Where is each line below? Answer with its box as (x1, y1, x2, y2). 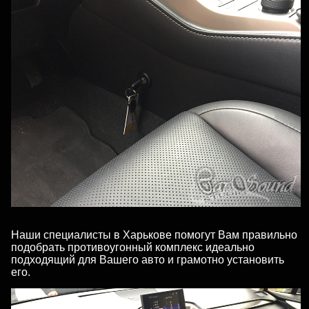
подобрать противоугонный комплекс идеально (11, 241, 255, 253)
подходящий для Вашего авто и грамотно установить (11, 254, 284, 266)
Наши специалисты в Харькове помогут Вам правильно (11, 229, 297, 241)
